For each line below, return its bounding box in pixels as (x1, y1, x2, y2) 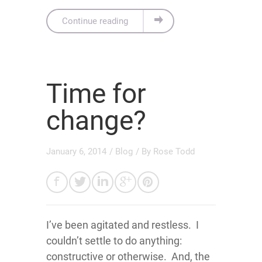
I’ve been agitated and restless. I (46, 218, 199, 231)
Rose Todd (153, 146, 195, 157)
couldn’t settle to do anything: (46, 234, 182, 247)
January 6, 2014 (46, 146, 106, 157)
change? (46, 104, 146, 136)
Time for (46, 77, 146, 109)
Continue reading (62, 15, 128, 26)
